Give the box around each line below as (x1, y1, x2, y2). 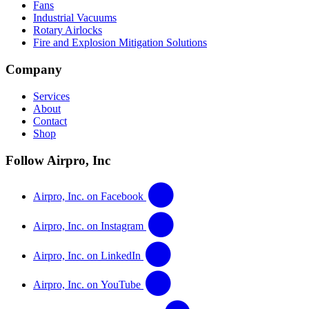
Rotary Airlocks (33, 24, 102, 37)
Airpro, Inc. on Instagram (33, 220, 143, 232)
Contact (33, 114, 67, 127)
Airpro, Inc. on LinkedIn (33, 249, 141, 261)
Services (33, 90, 70, 102)
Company (6, 62, 62, 77)
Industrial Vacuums (33, 12, 117, 24)
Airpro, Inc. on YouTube (33, 279, 141, 290)
